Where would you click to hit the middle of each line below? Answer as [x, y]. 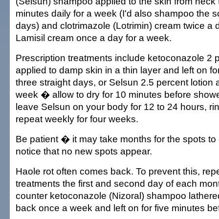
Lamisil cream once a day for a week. [94, 38]
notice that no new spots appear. [84, 151]
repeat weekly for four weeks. [77, 119]
